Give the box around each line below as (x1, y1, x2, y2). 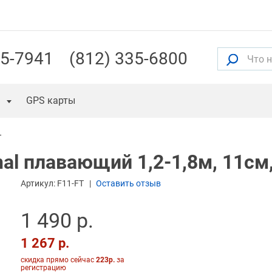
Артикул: (21, 178, 57, 189)
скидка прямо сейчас (21, 256, 96, 265)
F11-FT (57, 178, 84, 189)
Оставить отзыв (96, 178, 161, 189)
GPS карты (26, 95, 75, 107)
